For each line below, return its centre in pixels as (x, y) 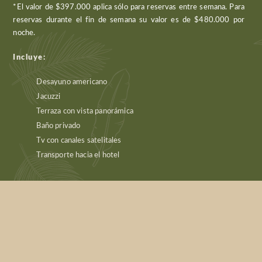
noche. (24, 33)
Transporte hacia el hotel (78, 155)
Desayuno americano (72, 82)
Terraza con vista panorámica (85, 111)
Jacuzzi (49, 97)
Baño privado (58, 126)
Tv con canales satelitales (79, 141)
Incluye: (30, 58)
